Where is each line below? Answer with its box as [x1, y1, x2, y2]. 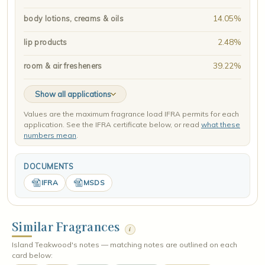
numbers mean [24, 131, 76, 140]
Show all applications [35, 89, 111, 99]
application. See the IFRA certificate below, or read [24, 120, 201, 129]
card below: [12, 251, 53, 260]
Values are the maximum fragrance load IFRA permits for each [24, 109, 239, 118]
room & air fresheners [24, 61, 102, 70]
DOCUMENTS [24, 161, 73, 171]
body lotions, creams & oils [24, 14, 124, 23]
